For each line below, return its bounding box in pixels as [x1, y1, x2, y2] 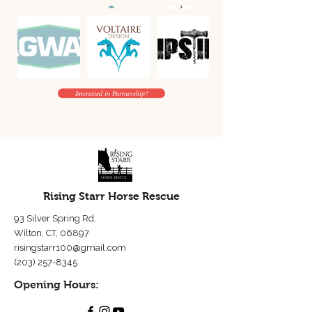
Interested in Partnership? [75, 88, 148, 98]
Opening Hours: [14, 279, 99, 290]
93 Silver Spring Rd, [14, 213, 96, 224]
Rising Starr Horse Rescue [43, 190, 180, 202]
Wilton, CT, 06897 [14, 228, 89, 238]
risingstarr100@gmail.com [14, 242, 126, 253]
